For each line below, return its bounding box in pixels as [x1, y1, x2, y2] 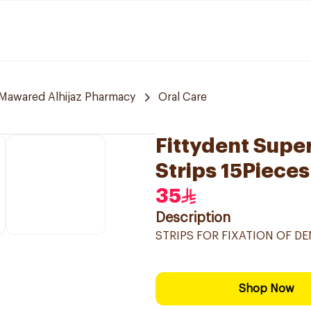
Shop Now [239, 283, 294, 294]
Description [155, 211, 230, 225]
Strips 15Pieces [155, 160, 310, 181]
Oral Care [158, 92, 207, 103]
